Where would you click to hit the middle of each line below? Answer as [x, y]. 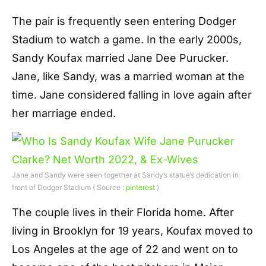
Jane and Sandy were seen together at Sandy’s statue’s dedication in [125, 175]
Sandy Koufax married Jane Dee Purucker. [120, 58]
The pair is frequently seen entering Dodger [124, 21]
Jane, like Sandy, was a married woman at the [128, 76]
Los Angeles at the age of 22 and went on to [125, 249]
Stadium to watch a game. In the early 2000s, [127, 39]
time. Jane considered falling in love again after [132, 95]
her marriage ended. [64, 113]
